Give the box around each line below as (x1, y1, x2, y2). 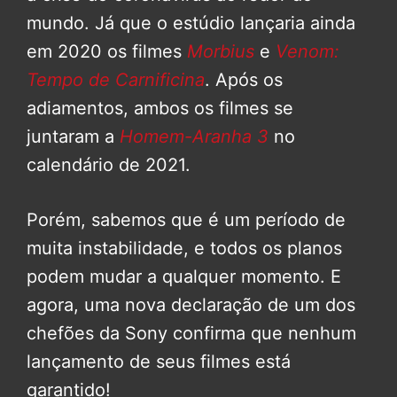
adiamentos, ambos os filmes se (27, 97, 293, 120)
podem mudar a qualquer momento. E (27, 266, 341, 288)
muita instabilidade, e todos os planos (27, 237, 342, 260)
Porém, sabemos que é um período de (27, 209, 346, 231)
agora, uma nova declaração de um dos (27, 294, 355, 316)
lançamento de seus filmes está (27, 351, 291, 373)
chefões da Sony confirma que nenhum (27, 323, 356, 345)
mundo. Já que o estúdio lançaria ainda (27, 12, 355, 35)
